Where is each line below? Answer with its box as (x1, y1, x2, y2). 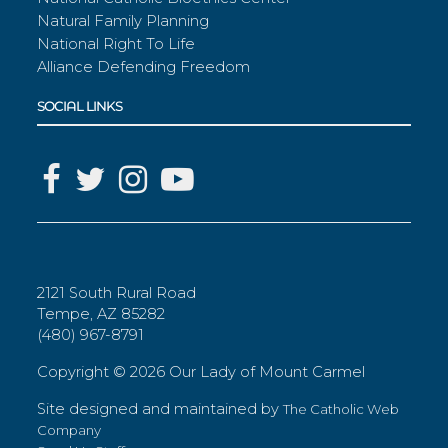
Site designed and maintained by (37, 400, 284, 419)
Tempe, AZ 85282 (37, 305, 166, 324)
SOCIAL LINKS (37, 97, 123, 116)
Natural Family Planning (37, 12, 210, 31)
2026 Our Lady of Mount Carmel (130, 363, 366, 382)
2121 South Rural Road (37, 284, 197, 303)
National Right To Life (37, 35, 196, 54)
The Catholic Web (283, 401, 400, 418)
